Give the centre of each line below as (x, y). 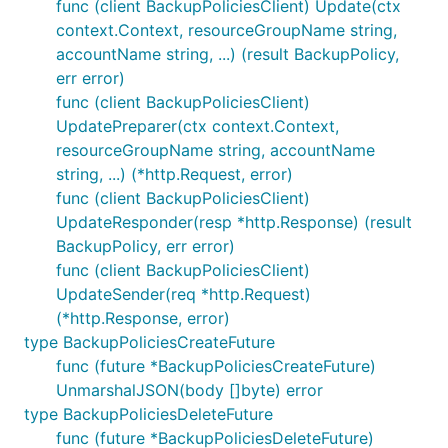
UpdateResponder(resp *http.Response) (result (234, 222)
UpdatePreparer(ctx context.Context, (197, 126)
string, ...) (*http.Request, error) (174, 174)
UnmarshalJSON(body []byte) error (189, 390)
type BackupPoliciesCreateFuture (149, 342)
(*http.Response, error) (143, 318)
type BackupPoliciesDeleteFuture (148, 414)
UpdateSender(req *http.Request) (183, 294)
